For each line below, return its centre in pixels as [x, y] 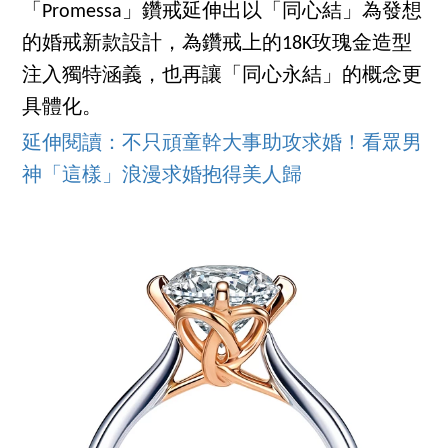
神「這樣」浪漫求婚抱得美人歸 [162, 175]
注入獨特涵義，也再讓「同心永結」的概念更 [222, 75]
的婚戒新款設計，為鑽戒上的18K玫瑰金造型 [217, 43]
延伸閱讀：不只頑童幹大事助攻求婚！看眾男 [222, 143]
